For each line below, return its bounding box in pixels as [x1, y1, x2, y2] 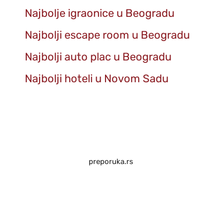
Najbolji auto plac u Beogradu [25, 50, 171, 63]
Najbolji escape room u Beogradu [25, 28, 190, 42]
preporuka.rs [89, 157, 133, 166]
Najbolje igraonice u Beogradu [25, 6, 174, 20]
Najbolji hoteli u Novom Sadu [25, 72, 168, 85]
